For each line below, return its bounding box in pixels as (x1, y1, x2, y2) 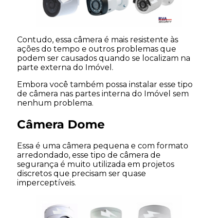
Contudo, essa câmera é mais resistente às (17, 35, 178, 45)
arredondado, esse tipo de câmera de (17, 150, 161, 160)
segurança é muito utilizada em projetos (17, 159, 174, 169)
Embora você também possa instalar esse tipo (17, 80, 193, 90)
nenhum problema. (17, 98, 93, 108)
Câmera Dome (17, 117, 105, 132)
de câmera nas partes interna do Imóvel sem (17, 89, 189, 99)
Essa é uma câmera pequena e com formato (17, 141, 188, 150)
